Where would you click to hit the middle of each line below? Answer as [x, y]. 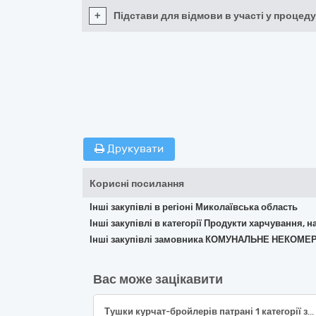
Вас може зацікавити [158, 279]
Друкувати [134, 149]
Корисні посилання [137, 184]
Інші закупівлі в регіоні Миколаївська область [194, 207]
